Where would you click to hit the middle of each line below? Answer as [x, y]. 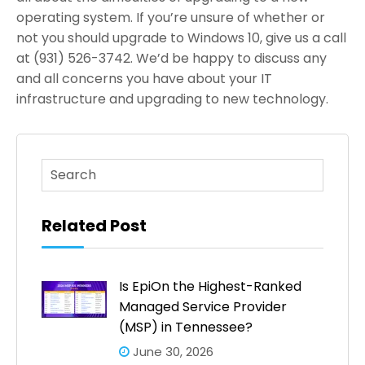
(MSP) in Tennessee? [186, 327]
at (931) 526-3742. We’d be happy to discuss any [172, 58]
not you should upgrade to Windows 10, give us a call [181, 37]
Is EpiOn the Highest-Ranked [210, 286]
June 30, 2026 [172, 351]
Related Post [94, 225]
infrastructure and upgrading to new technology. [172, 99]
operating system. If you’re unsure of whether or [171, 17]
